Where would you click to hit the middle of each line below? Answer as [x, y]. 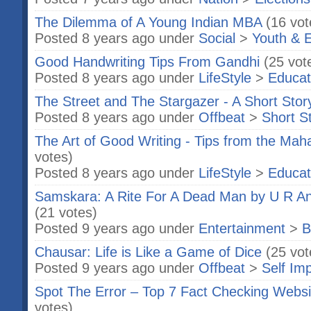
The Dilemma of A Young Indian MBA [148, 22]
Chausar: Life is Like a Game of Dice [148, 252]
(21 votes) [66, 212]
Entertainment [242, 228]
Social [217, 38]
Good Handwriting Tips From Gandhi [147, 62]
